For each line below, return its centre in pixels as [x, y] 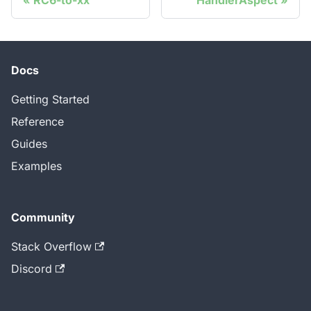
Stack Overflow [51, 247]
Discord [32, 269]
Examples [36, 166]
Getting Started [50, 100]
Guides [29, 144]
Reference [37, 122]
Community [43, 218]
